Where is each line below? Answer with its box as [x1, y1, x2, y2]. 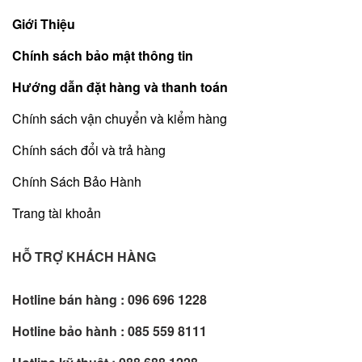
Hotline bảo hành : [12, 321, 124, 340]
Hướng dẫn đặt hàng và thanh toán [12, 77, 228, 96]
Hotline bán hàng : [12, 289, 124, 309]
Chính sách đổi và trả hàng [12, 140, 166, 159]
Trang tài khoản [12, 203, 101, 222]
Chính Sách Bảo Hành [12, 171, 141, 191]
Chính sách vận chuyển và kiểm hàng [12, 108, 227, 128]
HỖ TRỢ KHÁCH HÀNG [12, 246, 156, 266]
